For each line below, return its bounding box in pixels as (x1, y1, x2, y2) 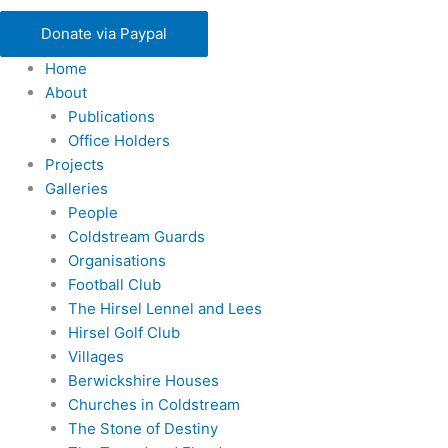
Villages (67, 346, 124, 366)
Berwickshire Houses (67, 370, 219, 390)
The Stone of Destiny (67, 418, 218, 438)
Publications (67, 106, 155, 126)
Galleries (45, 178, 108, 198)
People (67, 202, 118, 222)
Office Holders (67, 130, 170, 150)
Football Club (67, 274, 161, 294)
